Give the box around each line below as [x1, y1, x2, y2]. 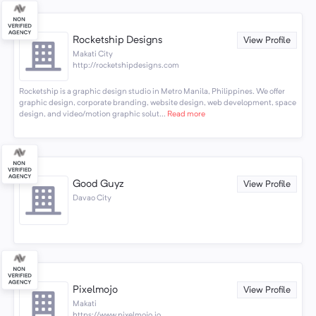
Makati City [73, 50, 114, 59]
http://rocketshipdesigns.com [73, 61, 180, 71]
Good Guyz [73, 178, 124, 190]
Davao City [73, 194, 112, 203]
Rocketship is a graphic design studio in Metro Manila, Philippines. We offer [18, 87, 285, 96]
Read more [165, 109, 205, 119]
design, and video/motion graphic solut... [18, 109, 166, 119]
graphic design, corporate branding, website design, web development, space [18, 98, 296, 107]
